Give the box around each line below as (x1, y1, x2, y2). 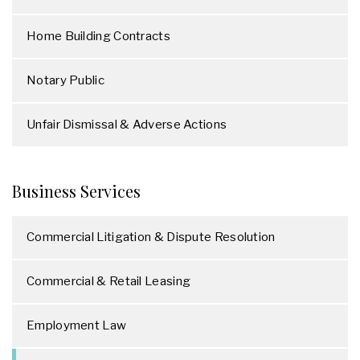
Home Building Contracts (27, 29, 170, 43)
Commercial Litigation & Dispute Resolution (27, 230, 276, 244)
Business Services (12, 180, 141, 202)
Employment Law (27, 318, 127, 333)
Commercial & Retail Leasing (27, 274, 191, 288)
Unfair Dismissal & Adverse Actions (27, 117, 227, 132)
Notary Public (27, 73, 104, 88)
